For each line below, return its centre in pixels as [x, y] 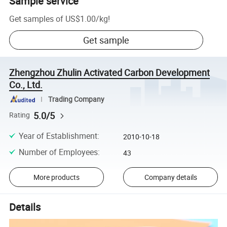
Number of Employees [58, 152]
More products [56, 177]
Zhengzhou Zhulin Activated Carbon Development [110, 72]
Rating [20, 115]
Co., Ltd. [26, 84]
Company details [171, 177]
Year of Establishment [58, 136]
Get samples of [36, 18]
